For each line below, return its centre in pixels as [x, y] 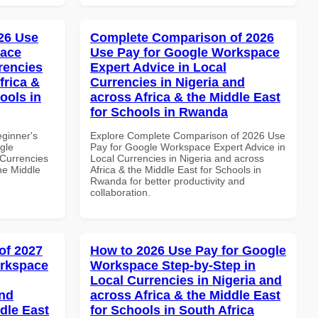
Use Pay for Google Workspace [185, 52]
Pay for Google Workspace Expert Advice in [188, 147]
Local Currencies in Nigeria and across [177, 158]
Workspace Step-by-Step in [173, 265]
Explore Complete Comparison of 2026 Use [188, 135]
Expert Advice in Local [158, 67]
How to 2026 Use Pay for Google [188, 250]
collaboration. [120, 192]
